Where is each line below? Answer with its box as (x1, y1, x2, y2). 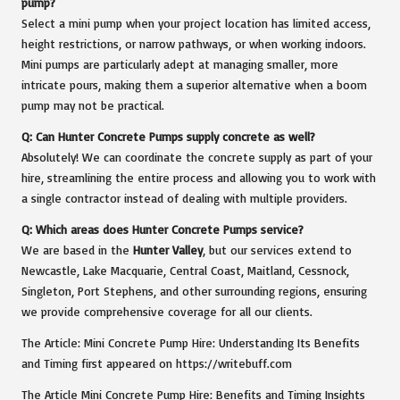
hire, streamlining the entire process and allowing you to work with (21, 170, 376, 185)
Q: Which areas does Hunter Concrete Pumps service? (21, 221, 304, 237)
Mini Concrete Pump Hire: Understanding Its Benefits (84, 335, 360, 350)
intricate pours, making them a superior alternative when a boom (21, 77, 367, 92)
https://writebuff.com (176, 355, 292, 371)
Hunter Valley (133, 242, 203, 257)
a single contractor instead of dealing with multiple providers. (21, 190, 347, 205)
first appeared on (78, 355, 176, 371)
